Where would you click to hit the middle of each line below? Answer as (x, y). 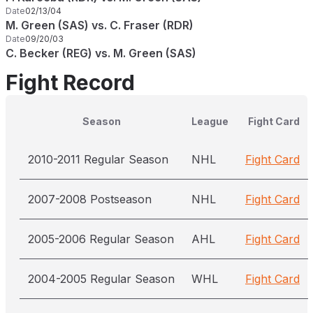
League (210, 121)
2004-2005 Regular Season (101, 279)
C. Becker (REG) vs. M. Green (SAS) (101, 53)
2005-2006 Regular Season (101, 239)
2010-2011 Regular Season (98, 159)
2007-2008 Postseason (90, 199)
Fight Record (70, 82)
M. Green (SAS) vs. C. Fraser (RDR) (100, 25)
